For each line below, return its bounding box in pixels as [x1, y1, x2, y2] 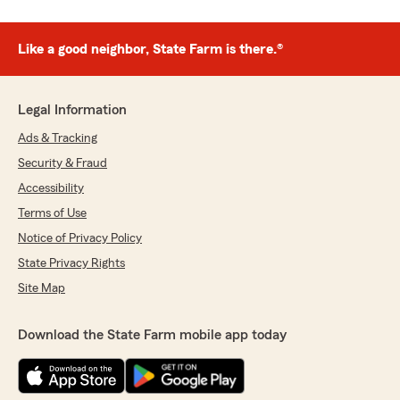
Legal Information [18, 103, 127, 117]
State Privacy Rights [18, 257, 125, 270]
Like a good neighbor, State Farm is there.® [18, 42, 283, 56]
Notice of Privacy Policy [18, 232, 142, 245]
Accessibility [18, 182, 84, 195]
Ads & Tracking [18, 132, 97, 145]
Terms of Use [18, 207, 87, 220]
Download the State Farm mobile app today [18, 328, 287, 342]
